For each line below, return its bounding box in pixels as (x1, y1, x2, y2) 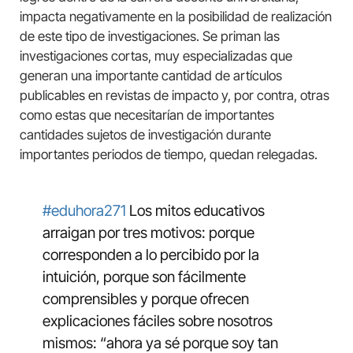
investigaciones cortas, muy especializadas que (20, 47, 292, 64)
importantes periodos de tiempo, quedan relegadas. (20, 146, 318, 162)
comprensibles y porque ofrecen (42, 289, 249, 308)
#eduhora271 (42, 201, 126, 220)
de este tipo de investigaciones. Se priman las (20, 28, 280, 44)
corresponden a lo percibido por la (42, 245, 259, 264)
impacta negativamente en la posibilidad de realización (20, 8, 332, 24)
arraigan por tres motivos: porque (42, 223, 255, 242)
